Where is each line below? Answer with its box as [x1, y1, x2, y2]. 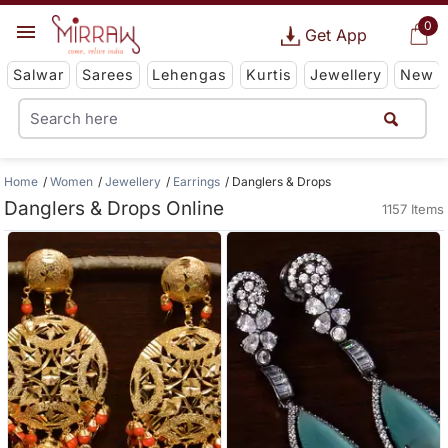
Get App [304, 25, 367, 45]
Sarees [82, 66, 135, 84]
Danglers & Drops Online [4, 197, 225, 221]
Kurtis [245, 66, 292, 84]
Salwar [12, 66, 64, 84]
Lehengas [152, 66, 228, 84]
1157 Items [381, 201, 444, 217]
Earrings [173, 174, 221, 189]
